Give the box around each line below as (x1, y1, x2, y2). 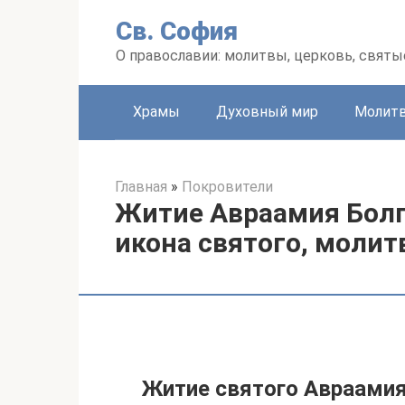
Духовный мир (216, 103, 318, 120)
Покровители (182, 178, 273, 195)
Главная (115, 178, 167, 195)
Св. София (116, 16, 238, 46)
